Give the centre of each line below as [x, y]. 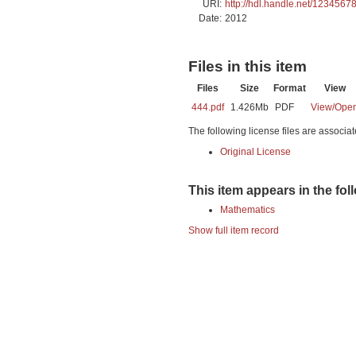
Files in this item [248, 66]
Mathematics [248, 209]
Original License [255, 151]
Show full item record [234, 230]
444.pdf [208, 107]
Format [290, 88]
